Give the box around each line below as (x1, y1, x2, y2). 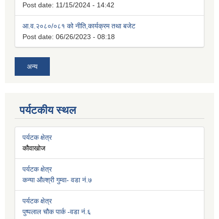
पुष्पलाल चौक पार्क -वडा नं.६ (22, 208, 91, 216)
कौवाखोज (22, 144, 45, 153)
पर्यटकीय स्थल (20, 104, 76, 117)
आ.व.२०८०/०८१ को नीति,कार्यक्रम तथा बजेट (22, 22, 135, 30)
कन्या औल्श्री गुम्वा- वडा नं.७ (22, 176, 92, 184)
